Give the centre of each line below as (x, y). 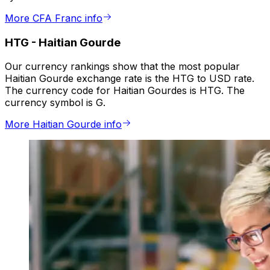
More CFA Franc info (54, 18)
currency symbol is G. (55, 103)
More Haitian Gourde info (63, 124)
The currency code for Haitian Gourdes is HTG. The (125, 91)
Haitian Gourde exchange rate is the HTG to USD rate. (130, 79)
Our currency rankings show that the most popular (122, 67)
